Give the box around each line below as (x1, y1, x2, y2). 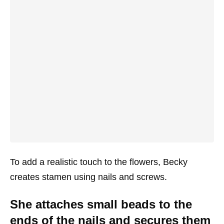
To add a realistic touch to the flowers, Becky (10, 157, 187, 167)
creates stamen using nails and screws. (10, 172, 167, 182)
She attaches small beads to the (10, 197, 192, 211)
